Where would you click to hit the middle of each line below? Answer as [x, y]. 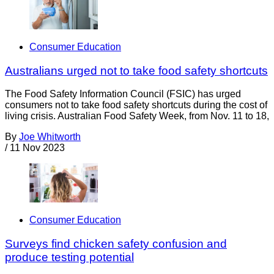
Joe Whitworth [50, 137]
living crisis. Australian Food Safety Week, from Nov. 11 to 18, [137, 116]
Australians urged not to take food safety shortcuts [136, 70]
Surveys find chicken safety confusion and [116, 243]
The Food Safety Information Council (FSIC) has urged [123, 94]
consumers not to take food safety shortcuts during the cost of [136, 105]
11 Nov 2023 [37, 148]
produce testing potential [69, 257]
